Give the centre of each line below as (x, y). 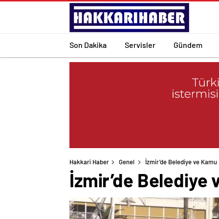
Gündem (188, 44)
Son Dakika (88, 44)
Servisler (140, 44)
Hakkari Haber (89, 162)
